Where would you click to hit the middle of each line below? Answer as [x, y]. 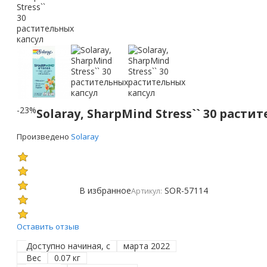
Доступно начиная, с [69, 246]
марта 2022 [147, 246]
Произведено [44, 136]
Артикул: [147, 191]
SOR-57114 [186, 190]
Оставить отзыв [48, 226]
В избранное [105, 190]
